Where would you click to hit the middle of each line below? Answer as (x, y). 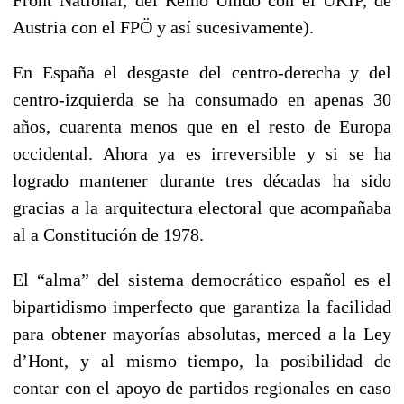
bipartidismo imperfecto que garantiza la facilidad (202, 306)
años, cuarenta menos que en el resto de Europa (202, 126)
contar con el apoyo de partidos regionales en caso (202, 387)
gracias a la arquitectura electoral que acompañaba (202, 207)
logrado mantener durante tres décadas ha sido (202, 180)
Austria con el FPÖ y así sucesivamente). (163, 27)
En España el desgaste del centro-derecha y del (202, 72)
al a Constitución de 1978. (108, 234)
